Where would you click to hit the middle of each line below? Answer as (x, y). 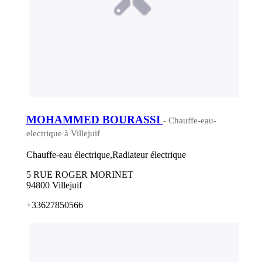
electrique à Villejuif (63, 133)
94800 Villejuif (54, 185)
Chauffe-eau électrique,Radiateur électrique (106, 155)
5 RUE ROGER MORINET (80, 175)
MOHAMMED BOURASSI (94, 119)
